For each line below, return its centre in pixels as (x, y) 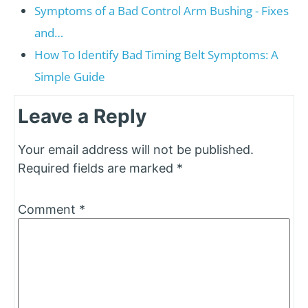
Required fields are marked (97, 168)
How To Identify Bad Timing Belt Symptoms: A (156, 54)
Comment (48, 209)
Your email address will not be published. (136, 149)
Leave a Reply (82, 116)
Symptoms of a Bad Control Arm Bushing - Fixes (162, 10)
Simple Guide (70, 76)
